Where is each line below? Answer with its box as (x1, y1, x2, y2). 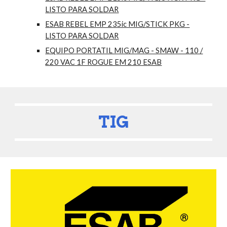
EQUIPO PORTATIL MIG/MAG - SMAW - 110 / (45, 46, 203, 55)
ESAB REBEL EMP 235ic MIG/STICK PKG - (45, 20, 190, 29)
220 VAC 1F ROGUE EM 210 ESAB (45, 58, 162, 67)
